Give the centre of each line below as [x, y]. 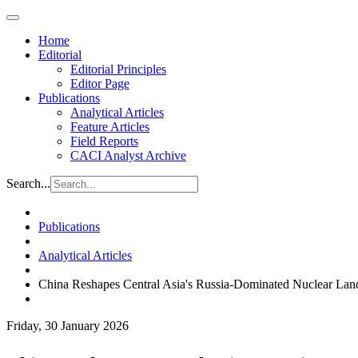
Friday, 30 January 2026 [68, 326]
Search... [28, 183]
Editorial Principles [118, 69]
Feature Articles [110, 127]
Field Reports [104, 141]
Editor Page [100, 84]
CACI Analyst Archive [128, 155]
